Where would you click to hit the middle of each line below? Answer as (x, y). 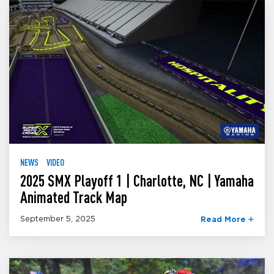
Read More (224, 220)
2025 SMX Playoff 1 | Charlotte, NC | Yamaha (137, 180)
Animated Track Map (74, 197)
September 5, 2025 (58, 220)
